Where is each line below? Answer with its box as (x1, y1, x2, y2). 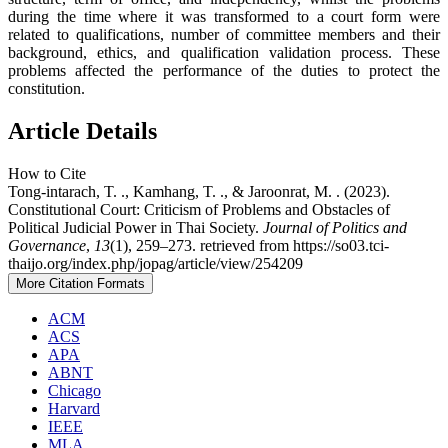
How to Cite (8, 165, 86, 183)
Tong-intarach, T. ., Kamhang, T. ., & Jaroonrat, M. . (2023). (8, 183, 390, 201)
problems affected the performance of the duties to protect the (8, 62, 440, 80)
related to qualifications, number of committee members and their (8, 26, 440, 44)
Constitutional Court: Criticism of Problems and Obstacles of (8, 201, 390, 219)
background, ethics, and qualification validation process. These (8, 44, 440, 62)
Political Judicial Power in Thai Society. (8, 219, 263, 237)
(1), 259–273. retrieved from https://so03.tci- (110, 237, 389, 255)
